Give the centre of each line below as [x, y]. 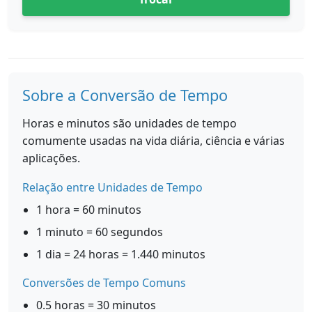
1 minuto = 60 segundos [100, 232]
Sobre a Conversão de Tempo [125, 95]
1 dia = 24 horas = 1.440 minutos [121, 254]
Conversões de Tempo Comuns [104, 283]
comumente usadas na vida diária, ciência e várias [154, 141]
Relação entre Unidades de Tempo [112, 187]
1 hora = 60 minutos [89, 210]
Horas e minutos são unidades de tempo [130, 123]
